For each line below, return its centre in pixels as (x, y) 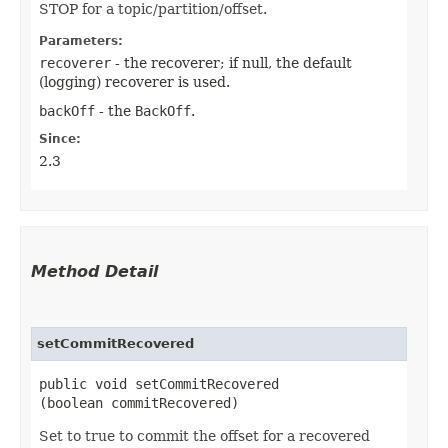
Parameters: (81, 40)
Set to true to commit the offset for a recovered (204, 435)
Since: (60, 138)
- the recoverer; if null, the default (231, 62)
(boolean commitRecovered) (139, 402)
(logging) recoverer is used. (134, 81)
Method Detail (94, 271)
